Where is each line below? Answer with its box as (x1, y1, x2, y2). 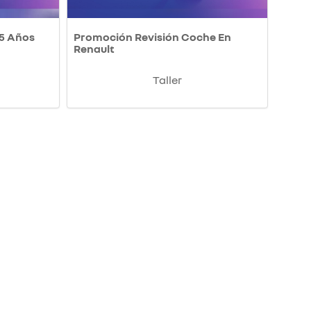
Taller (153, 73, 182, 87)
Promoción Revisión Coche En (74, 30, 231, 44)
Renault (74, 42, 115, 56)
